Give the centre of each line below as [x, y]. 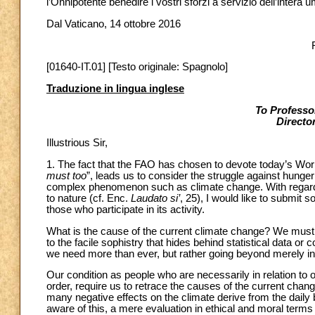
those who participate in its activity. [126, 209]
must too [66, 175]
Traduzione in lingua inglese [115, 88]
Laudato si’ [155, 198]
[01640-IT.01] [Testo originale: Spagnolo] [137, 67]
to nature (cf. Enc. [89, 198]
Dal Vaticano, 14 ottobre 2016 [114, 24]
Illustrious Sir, [77, 143]
